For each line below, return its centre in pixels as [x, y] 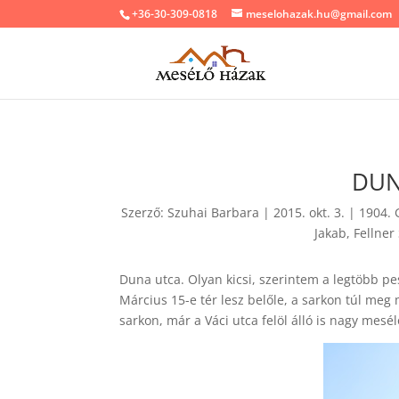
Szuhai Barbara [213, 212]
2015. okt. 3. [309, 212]
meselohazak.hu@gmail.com [319, 14]
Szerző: [144, 212]
